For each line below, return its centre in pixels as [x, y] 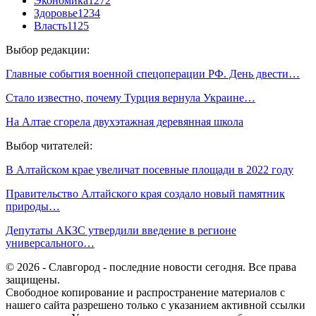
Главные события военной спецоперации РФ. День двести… [153, 73]
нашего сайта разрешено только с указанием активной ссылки [156, 305]
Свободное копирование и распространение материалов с [145, 292]
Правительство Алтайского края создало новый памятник [145, 193]
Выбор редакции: [48, 49]
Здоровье [56, 13]
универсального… [50, 243]
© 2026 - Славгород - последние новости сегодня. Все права [151, 267]
